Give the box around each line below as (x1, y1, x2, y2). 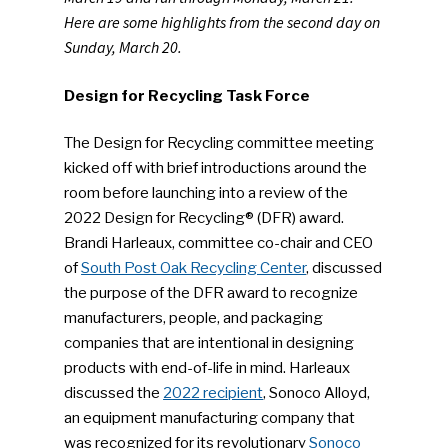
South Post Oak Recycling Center (81, 259, 307, 277)
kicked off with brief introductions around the (64, 159, 368, 177)
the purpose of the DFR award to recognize (64, 284, 359, 302)
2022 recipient (163, 384, 264, 402)
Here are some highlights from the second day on (64, 12, 381, 32)
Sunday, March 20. (64, 37, 183, 57)
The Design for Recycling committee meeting (64, 134, 375, 152)
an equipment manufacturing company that (64, 409, 356, 427)
